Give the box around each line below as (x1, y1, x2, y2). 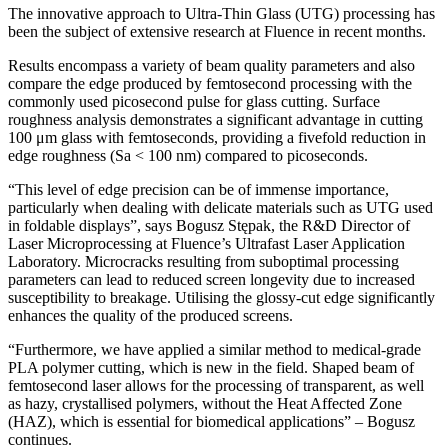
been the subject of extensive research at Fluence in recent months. (8, 22, 426, 40)
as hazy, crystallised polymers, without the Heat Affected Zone (8, 394, 402, 412)
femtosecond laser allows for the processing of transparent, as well (8, 376, 424, 394)
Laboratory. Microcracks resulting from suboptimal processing (8, 252, 399, 270)
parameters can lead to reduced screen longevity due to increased (8, 270, 415, 288)
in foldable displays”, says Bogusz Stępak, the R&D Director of (8, 216, 410, 234)
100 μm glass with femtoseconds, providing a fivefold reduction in (8, 128, 426, 146)
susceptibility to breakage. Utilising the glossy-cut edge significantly (8, 288, 435, 306)
